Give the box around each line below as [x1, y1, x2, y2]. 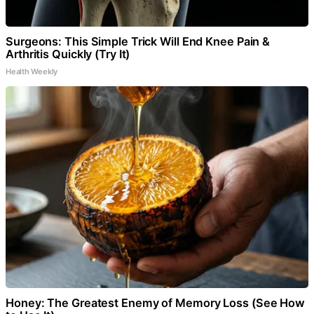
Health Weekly [6, 66, 58, 76]
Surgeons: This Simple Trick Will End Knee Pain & [6, 34, 271, 48]
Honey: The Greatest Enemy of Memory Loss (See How [6, 295, 306, 310]
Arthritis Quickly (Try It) [6, 46, 130, 61]
